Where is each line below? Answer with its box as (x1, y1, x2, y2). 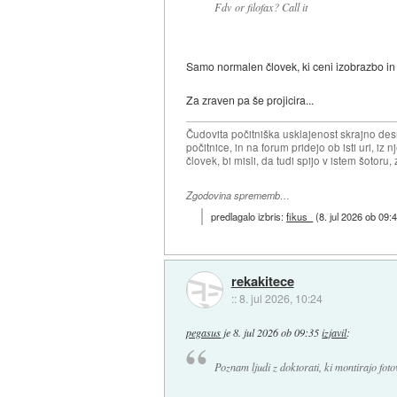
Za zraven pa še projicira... (186, 92, 315, 108)
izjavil (322, 324, 347, 339)
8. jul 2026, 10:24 (238, 291, 323, 307)
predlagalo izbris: (211, 208, 287, 223)
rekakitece (230, 271, 294, 292)
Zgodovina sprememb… (186, 189, 291, 203)
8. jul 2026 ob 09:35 (233, 324, 320, 339)
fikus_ (286, 208, 314, 223)
